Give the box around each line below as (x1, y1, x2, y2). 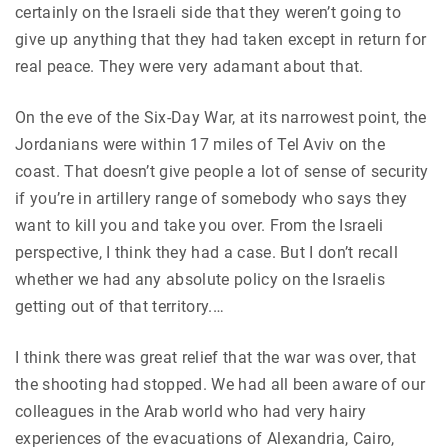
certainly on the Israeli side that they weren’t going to (15, 3, 401, 23)
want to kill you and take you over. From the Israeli (15, 216, 384, 236)
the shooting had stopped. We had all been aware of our (15, 375, 426, 395)
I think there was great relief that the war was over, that (15, 348, 417, 368)
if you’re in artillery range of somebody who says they (15, 189, 408, 209)
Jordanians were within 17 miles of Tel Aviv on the (15, 135, 386, 155)
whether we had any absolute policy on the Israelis (15, 270, 386, 290)
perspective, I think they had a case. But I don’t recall (15, 243, 398, 263)
